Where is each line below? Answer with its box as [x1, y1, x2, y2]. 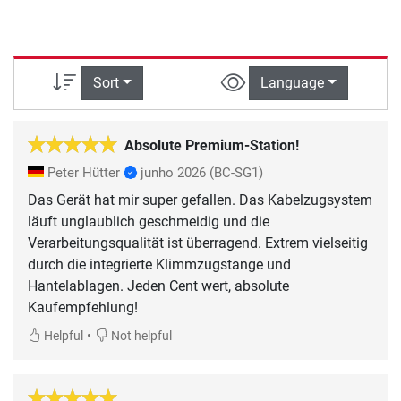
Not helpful [108, 328, 172, 344]
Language [260, 74, 324, 92]
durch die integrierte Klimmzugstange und [28, 255, 291, 273]
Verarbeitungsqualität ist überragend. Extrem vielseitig [28, 234, 368, 252]
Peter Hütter [44, 164, 124, 181]
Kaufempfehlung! [28, 298, 138, 316]
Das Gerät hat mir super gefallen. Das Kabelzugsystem [28, 191, 372, 209]
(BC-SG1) [209, 164, 263, 181]
